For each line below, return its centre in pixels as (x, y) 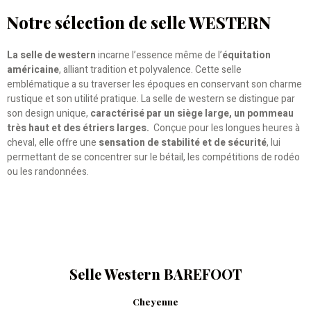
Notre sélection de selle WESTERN (139, 22)
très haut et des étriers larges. (79, 128)
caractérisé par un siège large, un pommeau (192, 113)
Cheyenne (155, 302)
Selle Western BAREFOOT (155, 274)
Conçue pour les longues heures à (226, 128)
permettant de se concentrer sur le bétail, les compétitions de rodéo (153, 157)
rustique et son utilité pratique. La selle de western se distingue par (151, 99)
